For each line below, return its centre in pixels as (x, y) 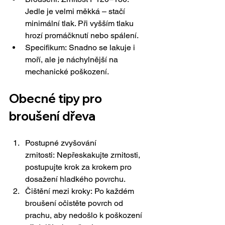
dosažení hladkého (60, 179)
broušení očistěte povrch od (75, 203)
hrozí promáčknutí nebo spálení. (82, 36)
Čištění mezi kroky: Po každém (81, 191)
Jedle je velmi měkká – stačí (76, 12)
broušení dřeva (52, 116)
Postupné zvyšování (62, 143)
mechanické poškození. (67, 72)
